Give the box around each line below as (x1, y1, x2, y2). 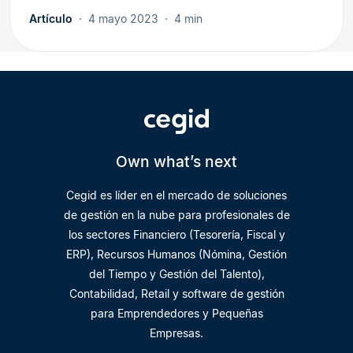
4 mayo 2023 (88, 11, 158, 25)
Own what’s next (116, 151, 237, 171)
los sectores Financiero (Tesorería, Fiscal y (68, 227, 285, 241)
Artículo (29, 11, 72, 25)
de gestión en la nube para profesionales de (63, 207, 290, 221)
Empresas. (150, 325, 203, 340)
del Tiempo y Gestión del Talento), (88, 266, 265, 281)
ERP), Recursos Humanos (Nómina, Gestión (66, 247, 287, 261)
